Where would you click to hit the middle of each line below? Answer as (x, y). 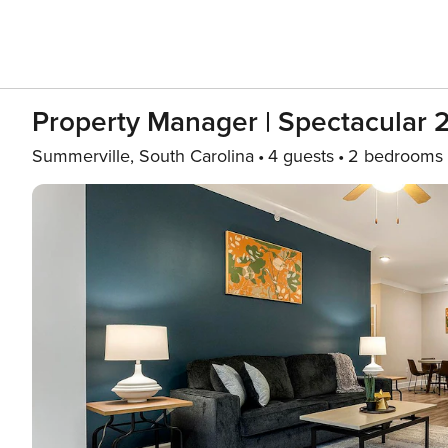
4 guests (301, 156)
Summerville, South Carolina (143, 156)
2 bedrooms (395, 156)
